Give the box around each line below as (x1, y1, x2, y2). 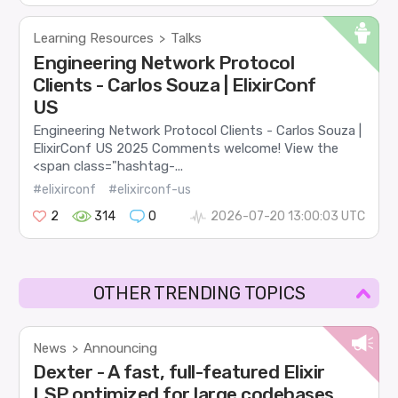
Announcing (84, 340, 158, 357)
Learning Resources (33, 30, 155, 47)
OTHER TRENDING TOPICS (92, 283, 306, 305)
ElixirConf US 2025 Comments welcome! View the (33, 139, 339, 156)
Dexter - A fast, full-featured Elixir (33, 361, 325, 384)
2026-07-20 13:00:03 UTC (210, 209, 365, 225)
